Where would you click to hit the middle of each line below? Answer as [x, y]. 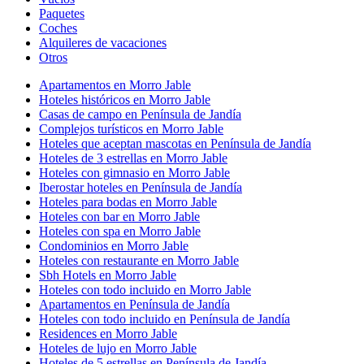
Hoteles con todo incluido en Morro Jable [145, 289]
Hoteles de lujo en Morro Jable [118, 348]
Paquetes [62, 13]
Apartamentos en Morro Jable [115, 84]
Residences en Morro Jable [108, 333]
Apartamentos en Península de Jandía [134, 304]
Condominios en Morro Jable [114, 245]
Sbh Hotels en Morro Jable [108, 275]
